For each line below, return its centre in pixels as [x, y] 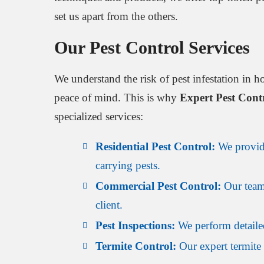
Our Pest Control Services [152, 47]
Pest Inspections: [135, 226]
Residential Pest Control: [155, 147]
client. [109, 205]
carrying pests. [128, 166]
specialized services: [99, 117]
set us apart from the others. [116, 16]
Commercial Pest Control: [158, 186]
